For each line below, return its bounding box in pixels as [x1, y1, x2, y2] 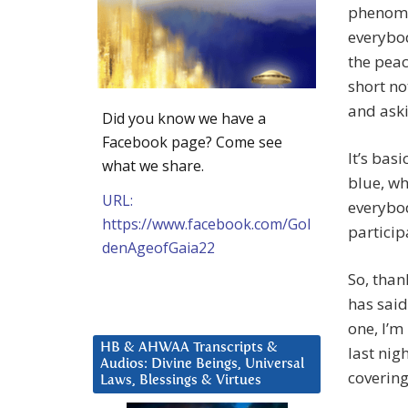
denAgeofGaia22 [102, 237, 215, 258]
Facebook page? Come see [102, 131, 282, 152]
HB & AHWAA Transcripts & [100, 340, 278, 354]
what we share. [102, 155, 204, 176]
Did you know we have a [102, 107, 266, 128]
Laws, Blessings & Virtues [100, 372, 261, 387]
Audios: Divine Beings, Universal [100, 356, 304, 371]
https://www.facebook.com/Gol [102, 213, 311, 234]
